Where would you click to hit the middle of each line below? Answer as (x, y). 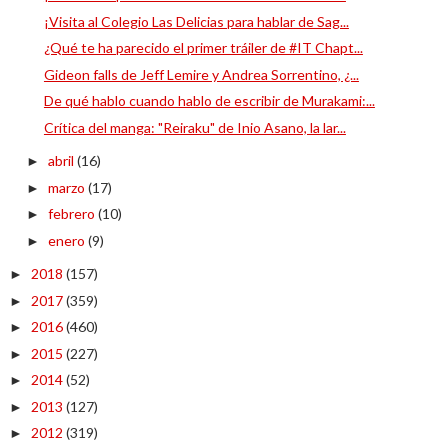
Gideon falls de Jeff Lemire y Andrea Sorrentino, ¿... (201, 74)
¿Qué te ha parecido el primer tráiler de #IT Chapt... (203, 47)
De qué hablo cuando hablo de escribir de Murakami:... (209, 100)
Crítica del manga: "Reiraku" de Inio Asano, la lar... (194, 127)
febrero (72, 213)
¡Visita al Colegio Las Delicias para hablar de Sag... (196, 21)
